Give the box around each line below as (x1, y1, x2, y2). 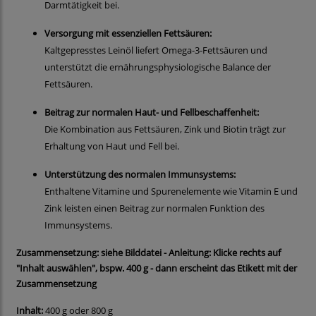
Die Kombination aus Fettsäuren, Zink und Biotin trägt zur (44, 123, 286, 136)
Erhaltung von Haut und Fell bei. (44, 140, 179, 153)
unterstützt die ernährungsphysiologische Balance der (44, 61, 271, 74)
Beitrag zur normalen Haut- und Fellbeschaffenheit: (44, 106, 259, 119)
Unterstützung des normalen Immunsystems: (44, 168, 236, 181)
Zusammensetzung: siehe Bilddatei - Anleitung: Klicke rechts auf (16, 246, 281, 260)
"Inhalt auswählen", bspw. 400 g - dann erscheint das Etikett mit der (16, 262, 297, 275)
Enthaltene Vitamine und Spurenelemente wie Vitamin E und (44, 185, 298, 198)
